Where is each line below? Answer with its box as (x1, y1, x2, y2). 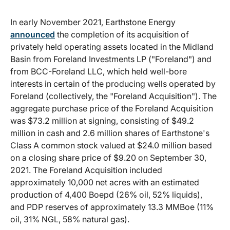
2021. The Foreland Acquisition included (10, 164, 162, 175)
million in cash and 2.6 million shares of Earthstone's (10, 127, 209, 138)
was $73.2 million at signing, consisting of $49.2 (10, 115, 194, 126)
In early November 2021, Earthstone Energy (10, 16, 176, 27)
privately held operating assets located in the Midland (10, 41, 214, 52)
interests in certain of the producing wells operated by (10, 78, 216, 89)
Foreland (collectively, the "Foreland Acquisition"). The (10, 90, 217, 101)
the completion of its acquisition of (55, 29, 189, 40)
